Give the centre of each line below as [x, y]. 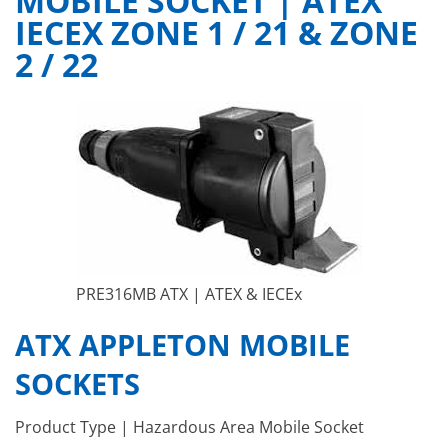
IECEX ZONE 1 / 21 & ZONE [216, 33]
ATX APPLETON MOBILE [182, 345]
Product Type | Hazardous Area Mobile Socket [189, 426]
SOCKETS [77, 384]
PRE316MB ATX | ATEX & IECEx [189, 294]
